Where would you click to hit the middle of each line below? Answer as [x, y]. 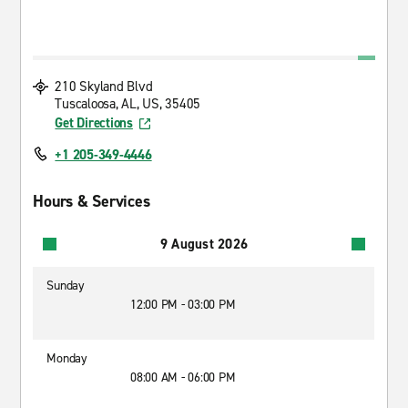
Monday [67, 358]
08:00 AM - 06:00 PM [183, 377]
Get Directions [94, 123]
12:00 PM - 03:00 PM [183, 305]
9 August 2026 [204, 244]
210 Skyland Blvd [104, 87]
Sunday [66, 286]
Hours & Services [92, 201]
